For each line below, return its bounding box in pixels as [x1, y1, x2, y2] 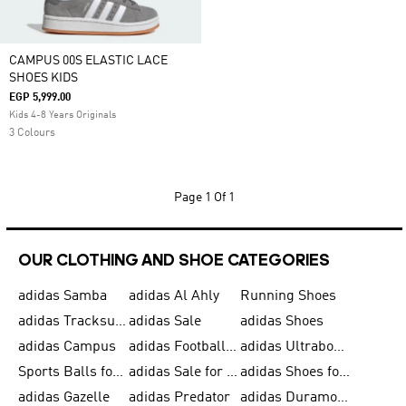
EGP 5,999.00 [9, 92, 71, 103]
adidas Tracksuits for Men [115, 314, 126, 329]
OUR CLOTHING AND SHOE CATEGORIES [18, 253, 330, 270]
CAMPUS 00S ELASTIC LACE [9, 54, 168, 67]
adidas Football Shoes [226, 340, 237, 354]
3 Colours [9, 128, 55, 139]
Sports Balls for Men [112, 365, 123, 380]
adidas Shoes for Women [338, 365, 350, 380]
